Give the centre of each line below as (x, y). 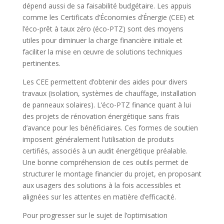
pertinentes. (41, 63)
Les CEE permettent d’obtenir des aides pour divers (105, 81)
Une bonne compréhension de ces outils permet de (105, 162)
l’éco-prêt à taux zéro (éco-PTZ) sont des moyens (103, 28)
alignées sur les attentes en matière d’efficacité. (99, 196)
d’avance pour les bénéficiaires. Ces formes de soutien (110, 127)
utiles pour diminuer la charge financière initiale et (102, 40)
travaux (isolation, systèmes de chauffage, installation (109, 93)
